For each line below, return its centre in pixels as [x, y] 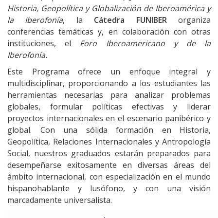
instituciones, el [44, 44]
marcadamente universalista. [60, 200]
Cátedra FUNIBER [130, 20]
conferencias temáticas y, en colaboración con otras [109, 32]
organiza [189, 20]
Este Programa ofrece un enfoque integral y [109, 72]
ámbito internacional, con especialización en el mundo [109, 177]
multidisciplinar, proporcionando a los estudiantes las [109, 83]
